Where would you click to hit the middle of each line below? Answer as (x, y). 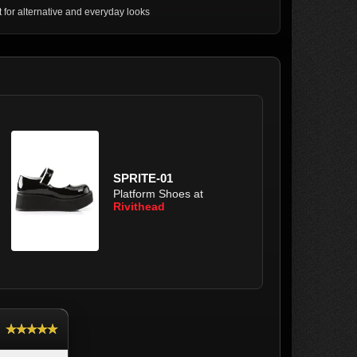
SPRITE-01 (143, 178)
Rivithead (139, 206)
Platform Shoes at (158, 194)
